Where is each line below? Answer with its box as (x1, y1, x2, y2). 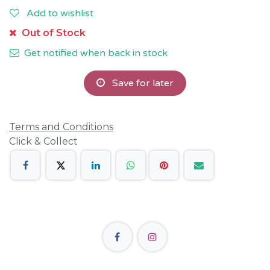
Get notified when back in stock (22, 47, 168, 59)
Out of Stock (19, 27, 86, 39)
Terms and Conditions (9, 121, 113, 133)
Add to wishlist (27, 7, 93, 19)
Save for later (110, 77, 174, 89)
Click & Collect (9, 136, 78, 147)
